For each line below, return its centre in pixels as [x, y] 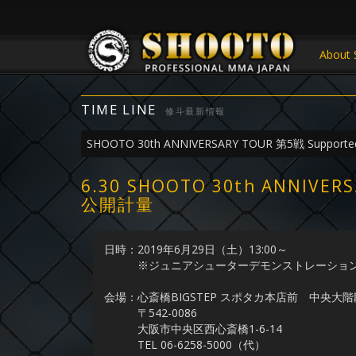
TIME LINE [119, 110]
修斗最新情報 [196, 111]
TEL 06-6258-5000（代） [185, 344]
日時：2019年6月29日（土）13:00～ [196, 249]
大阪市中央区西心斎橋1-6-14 [193, 328]
